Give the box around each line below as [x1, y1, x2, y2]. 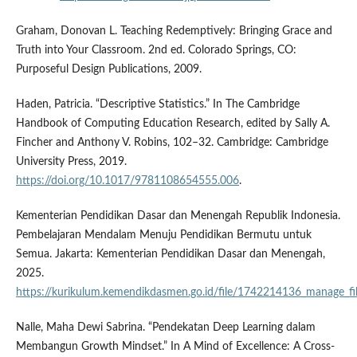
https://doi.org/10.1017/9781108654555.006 [15, 175, 239, 186]
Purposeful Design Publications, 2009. [15, 63, 202, 75]
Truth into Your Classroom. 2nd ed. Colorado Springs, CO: [15, 44, 296, 56]
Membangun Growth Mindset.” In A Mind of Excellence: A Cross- [15, 340, 335, 352]
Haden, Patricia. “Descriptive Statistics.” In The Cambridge [15, 98, 300, 110]
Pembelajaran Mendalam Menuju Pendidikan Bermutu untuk [15, 229, 312, 241]
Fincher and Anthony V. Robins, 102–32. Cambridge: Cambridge [15, 136, 328, 148]
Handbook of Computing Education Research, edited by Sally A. [15, 117, 330, 129]
